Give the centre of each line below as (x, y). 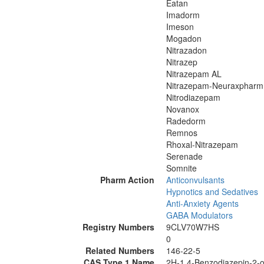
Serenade (184, 156)
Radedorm (186, 121)
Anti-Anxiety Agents (202, 203)
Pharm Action (127, 180)
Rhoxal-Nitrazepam (202, 144)
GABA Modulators (199, 215)
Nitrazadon (187, 50)
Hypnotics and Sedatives (212, 192)
